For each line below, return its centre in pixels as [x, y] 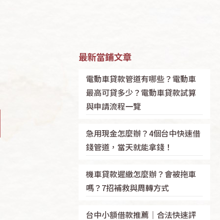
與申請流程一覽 [113, 106]
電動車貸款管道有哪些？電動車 [141, 78]
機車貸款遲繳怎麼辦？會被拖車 [141, 174]
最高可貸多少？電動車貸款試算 [141, 92]
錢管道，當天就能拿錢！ [129, 147]
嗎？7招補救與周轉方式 [127, 187]
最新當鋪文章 [105, 56]
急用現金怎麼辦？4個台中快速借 [143, 133]
